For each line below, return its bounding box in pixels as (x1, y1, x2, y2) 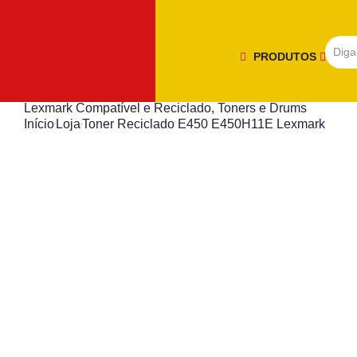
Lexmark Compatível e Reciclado (24, 101, 211, 115)
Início (24, 117, 54, 131)
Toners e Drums (218, 101, 307, 115)
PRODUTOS (253, 49, 320, 63)
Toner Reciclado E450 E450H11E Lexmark (82, 117, 325, 131)
